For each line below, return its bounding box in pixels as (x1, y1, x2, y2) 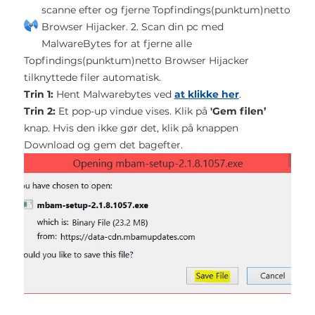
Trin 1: (23, 87, 53, 101)
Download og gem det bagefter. (23, 138, 183, 151)
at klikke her (174, 87, 239, 101)
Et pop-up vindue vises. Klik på (55, 104, 210, 117)
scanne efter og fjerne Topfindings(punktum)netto (41, 3, 290, 16)
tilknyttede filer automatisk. (23, 70, 161, 84)
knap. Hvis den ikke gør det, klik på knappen (23, 121, 238, 134)
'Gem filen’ (210, 104, 266, 117)
